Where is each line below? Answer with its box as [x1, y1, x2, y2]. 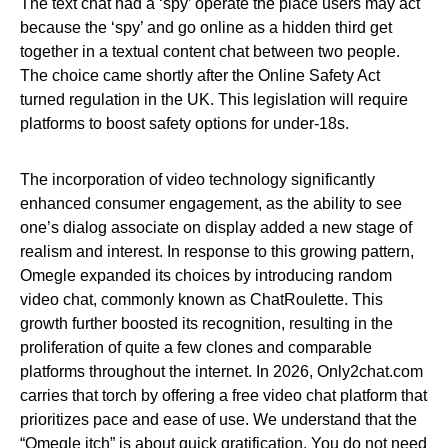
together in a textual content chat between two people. [20, 43, 400, 60]
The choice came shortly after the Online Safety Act [20, 67, 380, 84]
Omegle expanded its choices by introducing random [20, 267, 392, 284]
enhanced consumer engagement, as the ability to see [20, 195, 402, 212]
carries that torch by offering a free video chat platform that [20, 387, 427, 404]
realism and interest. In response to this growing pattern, [20, 243, 414, 260]
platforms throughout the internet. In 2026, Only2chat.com [20, 363, 423, 380]
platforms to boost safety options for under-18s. [20, 115, 349, 132]
